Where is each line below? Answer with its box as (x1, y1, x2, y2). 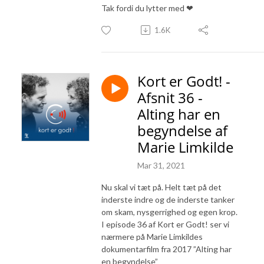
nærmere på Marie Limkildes (101, 231, 203, 242)
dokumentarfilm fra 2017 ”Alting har (101, 243, 232, 254)
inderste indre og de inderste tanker (101, 194, 235, 204)
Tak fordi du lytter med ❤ (101, 2, 193, 13)
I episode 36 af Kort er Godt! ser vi (101, 219, 229, 229)
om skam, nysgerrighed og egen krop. (101, 206, 237, 217)
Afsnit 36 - (137, 87, 203, 107)
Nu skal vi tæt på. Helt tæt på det (101, 181, 222, 192)
